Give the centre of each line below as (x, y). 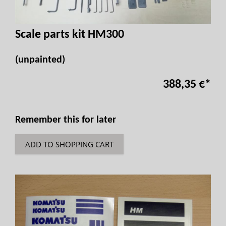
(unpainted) (40, 60)
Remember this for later (66, 120)
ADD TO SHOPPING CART (69, 144)
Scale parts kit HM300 (70, 35)
